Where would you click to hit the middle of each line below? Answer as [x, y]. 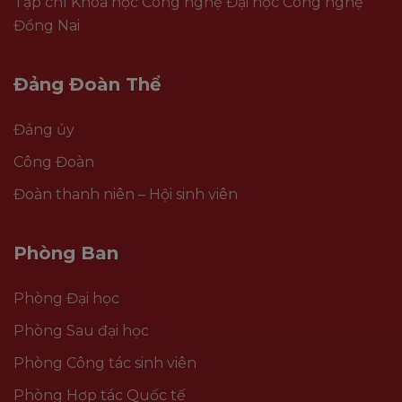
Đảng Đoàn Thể [87, 84]
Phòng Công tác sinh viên [105, 363]
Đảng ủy [44, 129]
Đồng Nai [47, 25]
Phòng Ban [66, 253]
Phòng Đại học [66, 298]
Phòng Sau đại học [81, 330]
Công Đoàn [54, 162]
